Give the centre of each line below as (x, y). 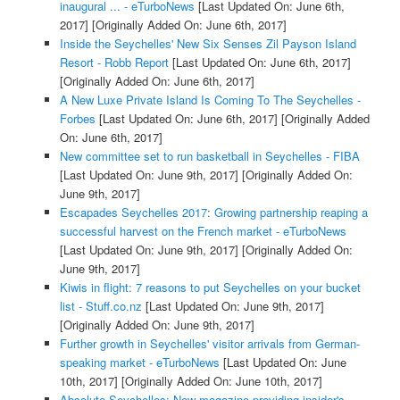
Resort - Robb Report (114, 62)
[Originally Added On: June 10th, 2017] (220, 381)
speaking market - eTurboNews (139, 362)
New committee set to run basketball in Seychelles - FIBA (209, 156)
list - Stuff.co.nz (100, 306)
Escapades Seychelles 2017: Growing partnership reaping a (213, 212)
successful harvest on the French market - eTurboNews (203, 231)
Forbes (77, 119)
